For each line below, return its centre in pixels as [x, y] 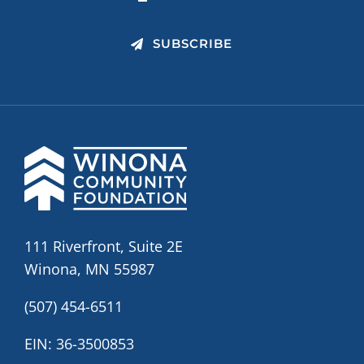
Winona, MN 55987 [89, 269]
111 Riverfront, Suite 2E [103, 246]
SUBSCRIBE [192, 44]
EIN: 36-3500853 [79, 343]
